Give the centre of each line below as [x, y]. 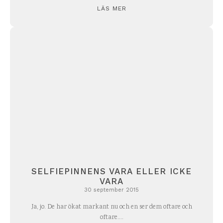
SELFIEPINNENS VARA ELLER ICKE [111, 171]
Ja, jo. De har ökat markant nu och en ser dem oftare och [111, 207]
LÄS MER [111, 9]
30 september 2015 [111, 190]
